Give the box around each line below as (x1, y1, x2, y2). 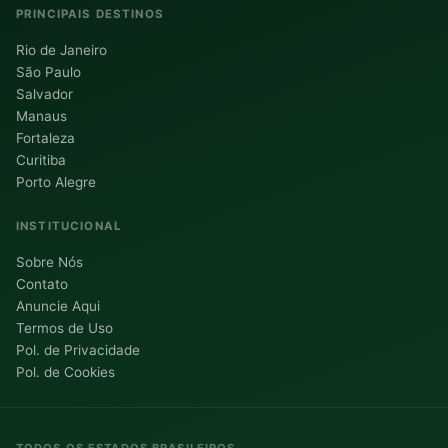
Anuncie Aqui (16, 298, 100, 315)
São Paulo (16, 64, 81, 81)
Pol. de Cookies (16, 364, 115, 381)
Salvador (16, 86, 73, 103)
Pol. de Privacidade (16, 342, 140, 359)
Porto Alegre (16, 174, 96, 191)
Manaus (16, 108, 67, 125)
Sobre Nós (16, 254, 83, 271)
